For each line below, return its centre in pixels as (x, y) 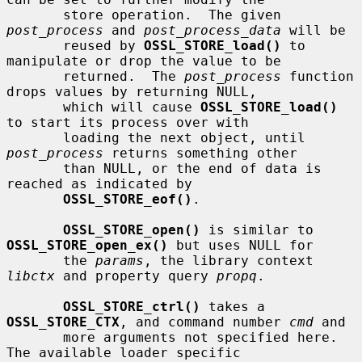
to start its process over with (128, 122)
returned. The (124, 76)
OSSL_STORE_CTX (63, 322)
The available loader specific (124, 352)
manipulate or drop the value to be (144, 61)
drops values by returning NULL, (132, 91)
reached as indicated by (99, 183)
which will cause (132, 107)
